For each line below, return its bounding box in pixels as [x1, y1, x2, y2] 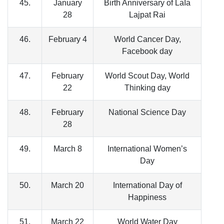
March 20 [51, 181, 84, 190]
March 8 [53, 144, 82, 153]
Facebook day [122, 47, 172, 56]
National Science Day [108, 108, 186, 117]
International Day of [112, 181, 182, 190]
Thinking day [124, 83, 170, 92]
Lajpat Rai [129, 10, 165, 19]
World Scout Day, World [105, 71, 189, 80]
